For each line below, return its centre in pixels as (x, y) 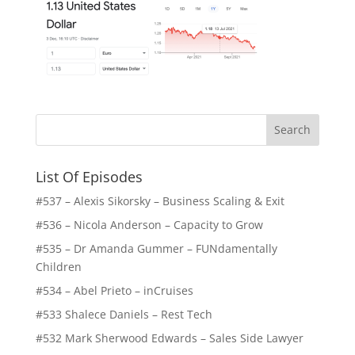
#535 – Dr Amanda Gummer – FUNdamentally (156, 248)
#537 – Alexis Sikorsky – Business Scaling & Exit (160, 200)
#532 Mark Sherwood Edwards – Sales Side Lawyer (169, 338)
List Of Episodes (89, 176)
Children (58, 266)
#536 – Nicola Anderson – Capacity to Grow (149, 224)
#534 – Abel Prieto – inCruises (114, 290)
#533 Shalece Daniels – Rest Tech (124, 314)
